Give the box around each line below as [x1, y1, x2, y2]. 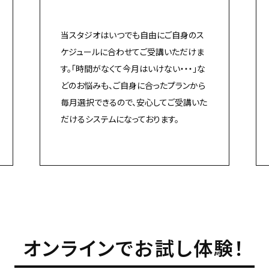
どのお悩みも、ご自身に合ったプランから [60, 79, 205, 91]
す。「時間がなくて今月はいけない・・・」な [60, 62, 205, 74]
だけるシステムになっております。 [60, 112, 179, 125]
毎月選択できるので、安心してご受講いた [60, 95, 207, 108]
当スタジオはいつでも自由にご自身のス [60, 28, 204, 41]
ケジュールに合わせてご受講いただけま [60, 45, 204, 58]
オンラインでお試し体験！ [23, 233, 246, 261]
